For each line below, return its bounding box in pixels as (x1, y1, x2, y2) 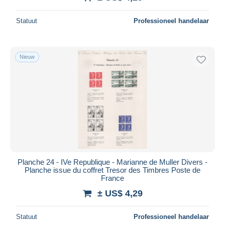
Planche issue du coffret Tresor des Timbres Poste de (25, 165, 200, 174)
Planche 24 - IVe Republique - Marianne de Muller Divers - (18, 157, 207, 166)
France (101, 173, 124, 182)
